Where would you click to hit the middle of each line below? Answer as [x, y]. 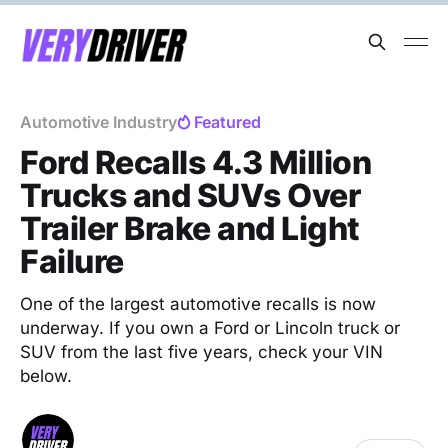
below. [46, 376]
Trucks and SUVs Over [190, 195]
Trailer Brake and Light [190, 228]
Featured [227, 122]
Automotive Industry [98, 122]
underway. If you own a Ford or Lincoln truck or [210, 328]
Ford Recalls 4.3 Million [196, 162]
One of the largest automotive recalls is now [198, 304]
